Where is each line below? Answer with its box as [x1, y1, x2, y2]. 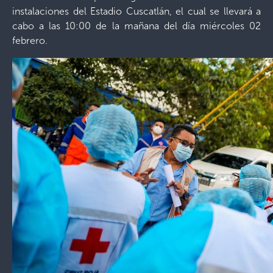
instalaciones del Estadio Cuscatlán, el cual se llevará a [12, 5, 261, 17]
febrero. [12, 34, 48, 46]
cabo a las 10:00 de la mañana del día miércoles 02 [12, 19, 261, 32]
